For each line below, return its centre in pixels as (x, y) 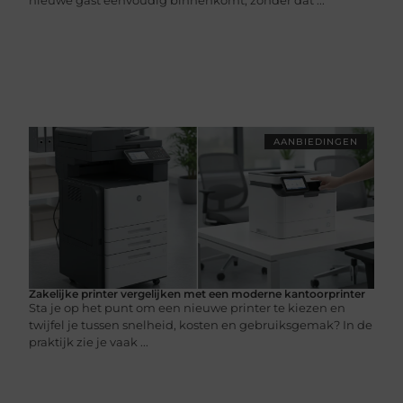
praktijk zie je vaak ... (89, 341)
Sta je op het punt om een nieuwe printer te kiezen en (188, 307)
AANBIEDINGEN (315, 141)
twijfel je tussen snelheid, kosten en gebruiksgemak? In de (201, 324)
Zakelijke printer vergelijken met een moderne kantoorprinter (197, 293)
